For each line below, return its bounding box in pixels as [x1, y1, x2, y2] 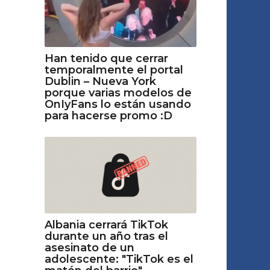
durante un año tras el [44, 229, 168, 243]
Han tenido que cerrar [44, 52, 168, 66]
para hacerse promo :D [44, 109, 172, 123]
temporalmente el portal [44, 63, 183, 77]
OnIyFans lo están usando [44, 98, 191, 111]
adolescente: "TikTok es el [44, 252, 193, 266]
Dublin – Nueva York [44, 75, 156, 89]
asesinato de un [44, 240, 134, 254]
